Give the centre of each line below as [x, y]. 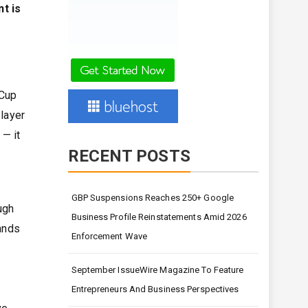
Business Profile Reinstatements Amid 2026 [159, 217]
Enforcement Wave [109, 236]
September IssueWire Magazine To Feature [157, 270]
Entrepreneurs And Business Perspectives [155, 289]
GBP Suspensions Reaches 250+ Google [153, 198]
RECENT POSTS [129, 156]
